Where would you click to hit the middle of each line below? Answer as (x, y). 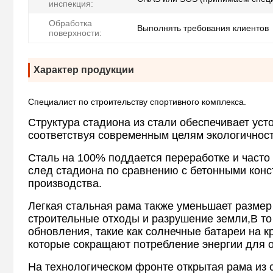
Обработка (70, 23)
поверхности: (75, 33)
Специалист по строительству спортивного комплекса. (137, 102)
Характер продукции (84, 70)
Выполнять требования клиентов (203, 28)
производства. (65, 184)
